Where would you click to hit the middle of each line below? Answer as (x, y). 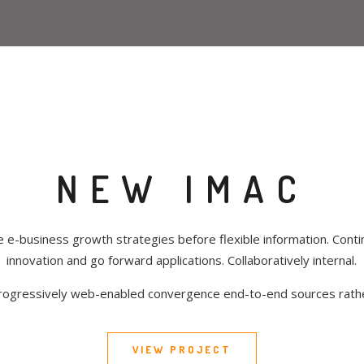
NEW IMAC (182, 189)
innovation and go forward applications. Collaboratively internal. (182, 260)
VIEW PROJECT (182, 349)
